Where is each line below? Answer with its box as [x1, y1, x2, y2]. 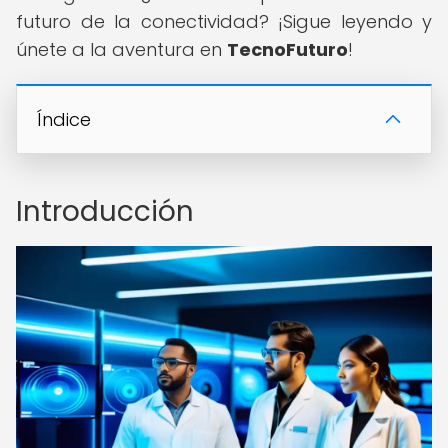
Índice [37, 107, 91, 132]
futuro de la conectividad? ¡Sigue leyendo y [16, 9, 432, 34]
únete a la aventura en [16, 37, 227, 62]
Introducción [16, 192, 194, 231]
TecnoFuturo [227, 37, 348, 62]
